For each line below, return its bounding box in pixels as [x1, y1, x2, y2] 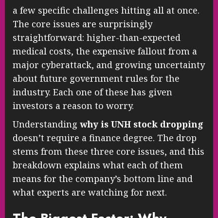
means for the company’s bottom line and [13, 173, 193, 185]
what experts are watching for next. [13, 186, 167, 199]
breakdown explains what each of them [13, 159, 183, 171]
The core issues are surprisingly [13, 18, 152, 30]
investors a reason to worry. [13, 100, 134, 112]
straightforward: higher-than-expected [13, 32, 181, 44]
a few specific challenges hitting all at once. [13, 4, 200, 17]
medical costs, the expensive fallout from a [13, 45, 197, 57]
